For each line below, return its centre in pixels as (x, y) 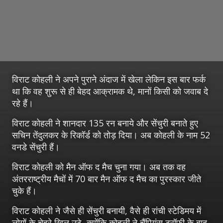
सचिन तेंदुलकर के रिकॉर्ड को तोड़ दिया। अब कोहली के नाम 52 (111, 135)
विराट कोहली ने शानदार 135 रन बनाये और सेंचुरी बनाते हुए (105, 123)
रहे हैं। (23, 103)
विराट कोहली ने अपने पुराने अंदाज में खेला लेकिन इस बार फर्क (109, 79)
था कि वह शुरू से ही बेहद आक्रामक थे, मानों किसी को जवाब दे (110, 91)
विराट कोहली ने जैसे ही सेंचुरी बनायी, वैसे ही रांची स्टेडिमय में (107, 210)
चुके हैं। (24, 190)
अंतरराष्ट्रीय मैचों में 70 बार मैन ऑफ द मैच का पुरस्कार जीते (107, 178)
